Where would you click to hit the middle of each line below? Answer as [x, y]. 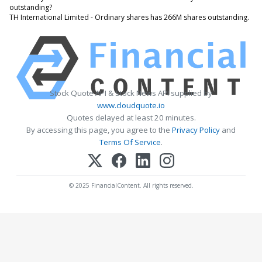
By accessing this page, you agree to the [99, 130]
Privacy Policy [196, 130]
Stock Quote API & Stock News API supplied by [131, 93]
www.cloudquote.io [131, 105]
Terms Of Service [130, 142]
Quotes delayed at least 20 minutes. [131, 117]
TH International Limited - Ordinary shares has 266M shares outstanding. [129, 17]
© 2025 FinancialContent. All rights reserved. [131, 186]
